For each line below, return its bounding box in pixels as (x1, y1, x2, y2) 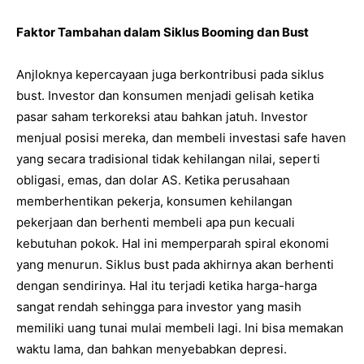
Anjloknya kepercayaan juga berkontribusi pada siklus (16, 66, 324, 82)
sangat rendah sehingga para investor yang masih (16, 298, 301, 314)
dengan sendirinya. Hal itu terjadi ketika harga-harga (16, 277, 317, 293)
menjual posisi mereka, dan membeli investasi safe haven (16, 129, 346, 145)
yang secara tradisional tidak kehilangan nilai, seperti (16, 150, 320, 167)
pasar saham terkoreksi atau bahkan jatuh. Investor (16, 108, 308, 124)
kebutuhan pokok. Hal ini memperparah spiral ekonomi (16, 235, 329, 251)
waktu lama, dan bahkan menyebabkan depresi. (16, 340, 287, 357)
